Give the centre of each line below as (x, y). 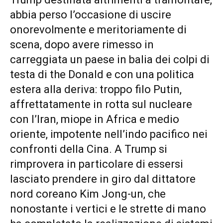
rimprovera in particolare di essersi (97, 164)
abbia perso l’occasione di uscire (91, 14)
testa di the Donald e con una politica (102, 74)
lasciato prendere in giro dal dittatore (103, 179)
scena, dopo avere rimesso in (82, 44)
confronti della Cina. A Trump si (89, 149)
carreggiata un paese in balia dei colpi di (110, 59)
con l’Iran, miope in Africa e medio (95, 119)
